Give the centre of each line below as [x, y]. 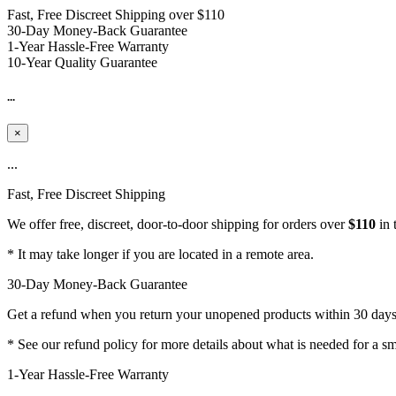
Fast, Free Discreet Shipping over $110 [116, 15]
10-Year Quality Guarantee [82, 62]
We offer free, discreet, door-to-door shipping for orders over [178, 225]
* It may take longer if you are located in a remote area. [160, 255]
